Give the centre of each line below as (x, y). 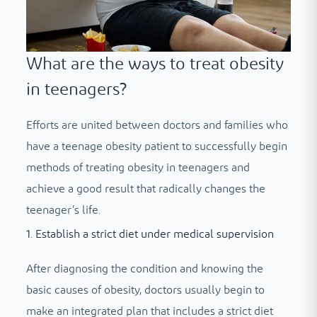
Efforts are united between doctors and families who (157, 126)
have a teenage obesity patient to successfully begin (156, 147)
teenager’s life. (63, 211)
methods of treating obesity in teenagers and (138, 168)
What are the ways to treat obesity (155, 65)
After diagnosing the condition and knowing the (144, 269)
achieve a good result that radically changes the (145, 189)
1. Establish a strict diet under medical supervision (150, 235)
